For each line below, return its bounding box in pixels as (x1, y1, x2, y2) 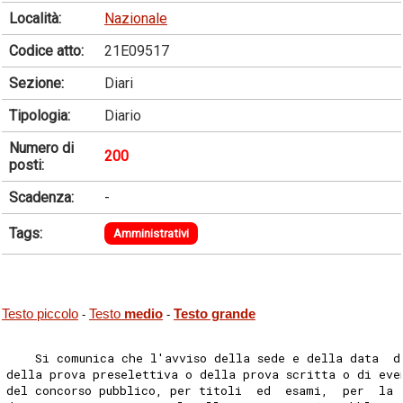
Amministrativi (113, 226, 189, 240)
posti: (9, 156, 44, 174)
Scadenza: (9, 188, 74, 206)
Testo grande (174, 307, 255, 322)
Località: (9, 9, 61, 27)
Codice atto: (9, 41, 84, 59)
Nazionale (104, 9, 167, 27)
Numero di (9, 139, 74, 157)
